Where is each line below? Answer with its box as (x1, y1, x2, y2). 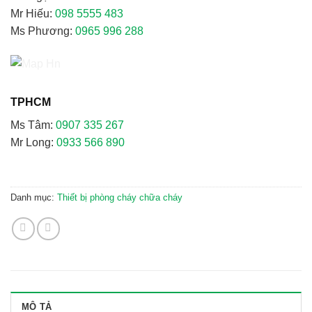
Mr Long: (10, 136, 56, 149)
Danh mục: (10, 192, 57, 203)
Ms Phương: (10, 25, 75, 38)
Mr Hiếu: (10, 8, 55, 20)
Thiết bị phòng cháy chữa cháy (57, 192, 182, 203)
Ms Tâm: (10, 119, 56, 132)
